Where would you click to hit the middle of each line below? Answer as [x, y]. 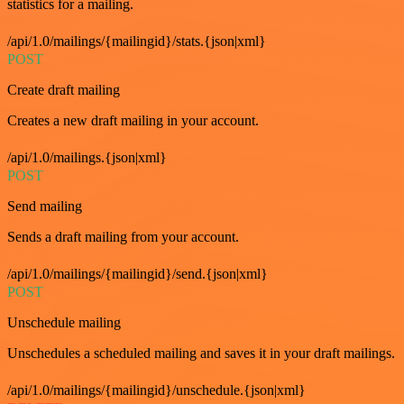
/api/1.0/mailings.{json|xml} [87, 157]
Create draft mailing [64, 90]
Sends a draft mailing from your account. [123, 237]
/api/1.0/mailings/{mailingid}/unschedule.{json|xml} [156, 390]
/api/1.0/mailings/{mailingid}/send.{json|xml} [138, 274]
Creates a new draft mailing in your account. [133, 120]
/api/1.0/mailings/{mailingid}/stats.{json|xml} [137, 41]
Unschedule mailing [64, 322]
